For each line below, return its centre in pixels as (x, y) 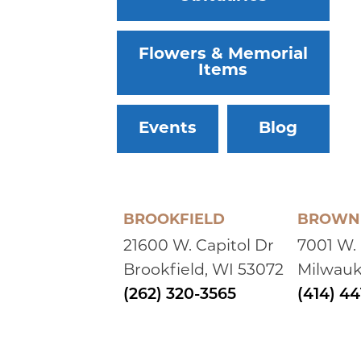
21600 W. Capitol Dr (199, 247)
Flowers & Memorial (223, 55)
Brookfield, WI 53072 (204, 271)
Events (168, 129)
